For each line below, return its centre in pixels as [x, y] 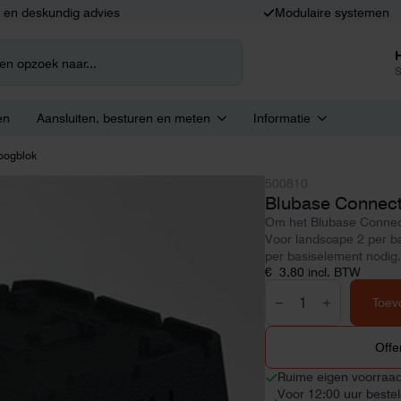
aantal [284, 328]
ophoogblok [303, 314]
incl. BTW [334, 272]
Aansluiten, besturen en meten [124, 118]
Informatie [282, 118]
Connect [290, 299]
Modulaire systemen [333, 13]
